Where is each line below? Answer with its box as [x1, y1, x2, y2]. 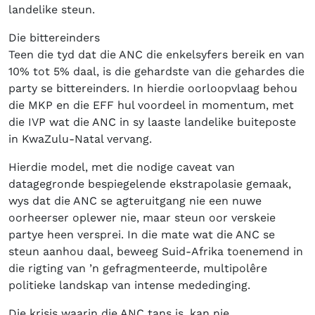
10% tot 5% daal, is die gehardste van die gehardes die [8, 65, 304, 79]
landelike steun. [8, 3, 95, 17]
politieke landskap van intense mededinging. [8, 278, 250, 292]
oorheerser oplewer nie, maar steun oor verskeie [8, 211, 276, 225]
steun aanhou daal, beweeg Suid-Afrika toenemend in [8, 245, 303, 259]
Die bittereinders [8, 31, 100, 45]
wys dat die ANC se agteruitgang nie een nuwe [8, 194, 262, 208]
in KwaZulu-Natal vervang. [8, 132, 152, 146]
